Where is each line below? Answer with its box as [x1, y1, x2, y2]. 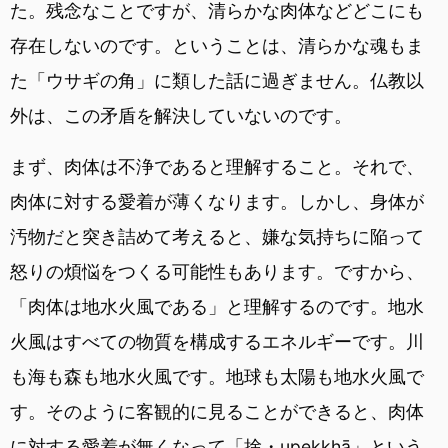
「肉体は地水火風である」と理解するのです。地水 [10, 295, 424, 317]
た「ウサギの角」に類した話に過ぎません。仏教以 [10, 69, 424, 91]
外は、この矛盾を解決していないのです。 [10, 104, 352, 126]
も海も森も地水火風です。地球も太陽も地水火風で [10, 365, 424, 387]
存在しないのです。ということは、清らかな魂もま [10, 34, 424, 56]
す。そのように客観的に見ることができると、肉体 [10, 400, 424, 422]
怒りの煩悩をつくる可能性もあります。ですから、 [10, 260, 424, 282]
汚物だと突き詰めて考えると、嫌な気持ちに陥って [10, 225, 424, 247]
